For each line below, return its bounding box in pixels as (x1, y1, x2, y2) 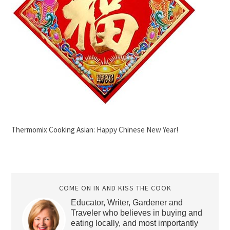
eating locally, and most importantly (70, 219, 198, 227)
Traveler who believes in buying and (70, 208, 202, 217)
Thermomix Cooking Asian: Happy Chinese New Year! (11, 125, 179, 135)
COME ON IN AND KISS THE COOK (59, 183, 171, 193)
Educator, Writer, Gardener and (70, 198, 183, 207)
